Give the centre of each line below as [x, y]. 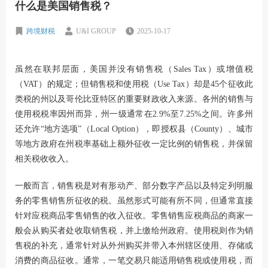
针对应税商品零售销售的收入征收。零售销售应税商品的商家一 [134, 215]
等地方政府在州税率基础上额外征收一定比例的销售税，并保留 [134, 144]
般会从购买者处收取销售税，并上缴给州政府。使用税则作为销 [134, 230]
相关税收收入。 [44, 159]
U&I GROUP [96, 31]
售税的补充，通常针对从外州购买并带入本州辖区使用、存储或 [134, 245]
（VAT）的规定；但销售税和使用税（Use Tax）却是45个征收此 [134, 84]
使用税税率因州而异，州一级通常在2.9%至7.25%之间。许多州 [134, 114]
